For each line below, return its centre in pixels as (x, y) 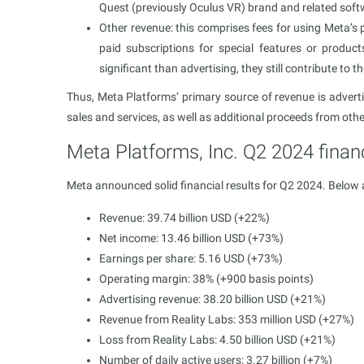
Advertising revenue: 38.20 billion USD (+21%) (212, 299)
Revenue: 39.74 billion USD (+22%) (184, 217)
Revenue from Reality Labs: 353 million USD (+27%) (227, 319)
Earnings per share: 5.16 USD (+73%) (191, 258)
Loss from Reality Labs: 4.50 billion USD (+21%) (217, 339)
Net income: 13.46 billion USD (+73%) (191, 238)
